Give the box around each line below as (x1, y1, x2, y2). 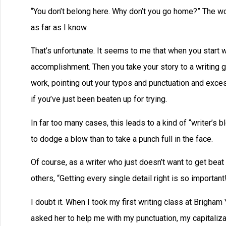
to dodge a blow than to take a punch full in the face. (31, 134, 213, 144)
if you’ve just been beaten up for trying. (31, 94, 167, 104)
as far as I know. (31, 23, 88, 33)
